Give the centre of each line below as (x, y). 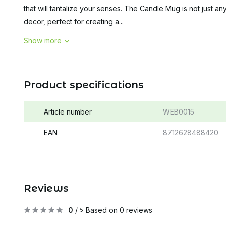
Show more (43, 41)
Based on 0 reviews (119, 210)
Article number (68, 112)
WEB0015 (178, 112)
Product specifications (84, 85)
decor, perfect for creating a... (74, 21)
